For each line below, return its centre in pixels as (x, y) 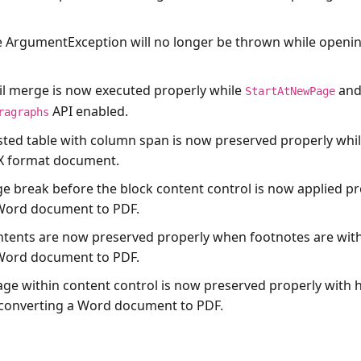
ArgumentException (67, 41)
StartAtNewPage (290, 91)
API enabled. (89, 111)
